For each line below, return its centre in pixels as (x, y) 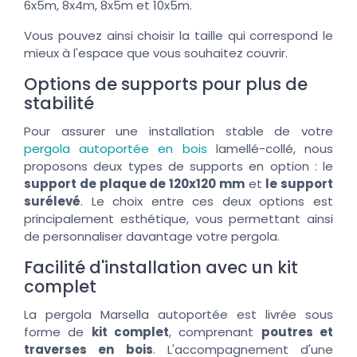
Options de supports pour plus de (166, 84)
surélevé (52, 201)
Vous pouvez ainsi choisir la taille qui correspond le (178, 35)
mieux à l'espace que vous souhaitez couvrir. (156, 53)
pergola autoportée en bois (116, 148)
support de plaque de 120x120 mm (134, 183)
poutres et (297, 331)
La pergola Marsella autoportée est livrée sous (178, 314)
